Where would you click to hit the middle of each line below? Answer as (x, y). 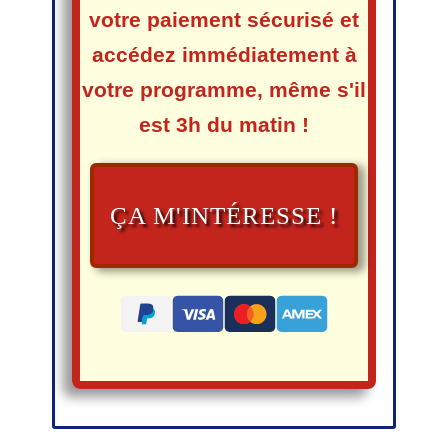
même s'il (317, 90)
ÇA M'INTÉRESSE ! (224, 215)
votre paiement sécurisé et (224, 20)
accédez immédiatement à (224, 55)
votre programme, (175, 90)
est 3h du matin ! (224, 125)
